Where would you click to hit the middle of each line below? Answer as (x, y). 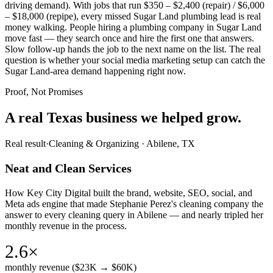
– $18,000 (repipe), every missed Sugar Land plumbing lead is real (133, 16)
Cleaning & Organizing (94, 143)
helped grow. (201, 117)
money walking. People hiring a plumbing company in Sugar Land (133, 27)
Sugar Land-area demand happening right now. (95, 71)
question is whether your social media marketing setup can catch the (135, 60)
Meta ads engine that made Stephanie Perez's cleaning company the (134, 204)
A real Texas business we (81, 117)
